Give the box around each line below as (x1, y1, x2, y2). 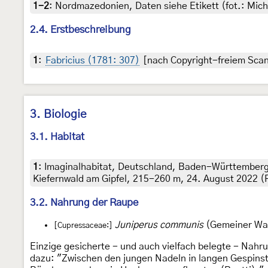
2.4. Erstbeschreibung (30, 25, 131, 35)
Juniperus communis (115, 220, 203, 230)
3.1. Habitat (30, 131, 84, 142)
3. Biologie (30, 108, 87, 120)
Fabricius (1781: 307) (45, 55, 139, 65)
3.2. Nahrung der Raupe (30, 197, 138, 208)
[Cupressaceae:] (54, 221, 112, 230)
